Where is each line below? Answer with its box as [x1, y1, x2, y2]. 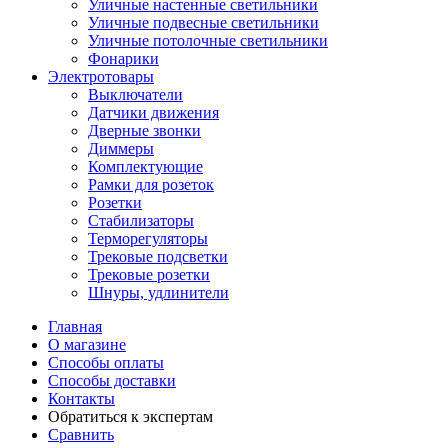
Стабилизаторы [88, 211, 194, 229]
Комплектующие [88, 157, 203, 175]
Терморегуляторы [88, 229, 208, 247]
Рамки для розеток [88, 175, 214, 193]
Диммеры [88, 139, 154, 157]
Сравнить [48, 425, 114, 443]
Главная [48, 317, 102, 335]
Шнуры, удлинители [88, 283, 229, 301]
